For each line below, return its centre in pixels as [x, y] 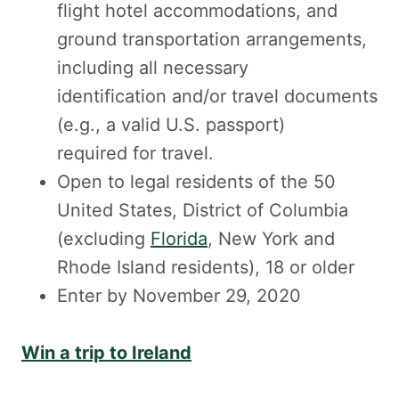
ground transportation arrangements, [212, 39]
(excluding [104, 238]
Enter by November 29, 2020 [179, 295]
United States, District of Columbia [203, 210]
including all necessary [153, 67]
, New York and [271, 238]
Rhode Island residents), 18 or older [206, 267]
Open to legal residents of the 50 [196, 181]
